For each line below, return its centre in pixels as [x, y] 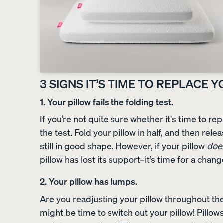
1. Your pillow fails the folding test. [107, 101]
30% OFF [165, 32]
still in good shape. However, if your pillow [123, 146]
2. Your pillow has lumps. [89, 181]
